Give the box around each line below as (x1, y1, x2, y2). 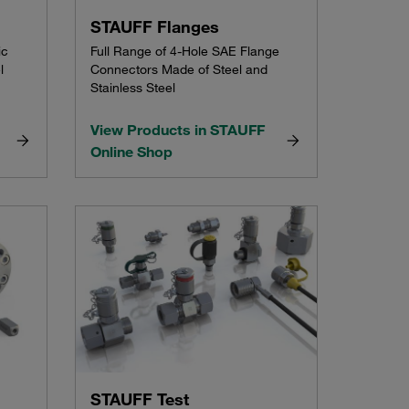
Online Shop (89, 142, 173, 162)
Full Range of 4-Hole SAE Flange (89, 43, 279, 60)
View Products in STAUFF (89, 121, 265, 140)
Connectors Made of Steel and (89, 61, 267, 79)
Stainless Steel (89, 79, 175, 97)
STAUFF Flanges (89, 16, 219, 37)
